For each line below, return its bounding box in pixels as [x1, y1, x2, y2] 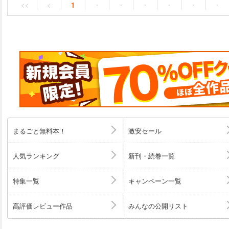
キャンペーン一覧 [128, 175, 181, 186]
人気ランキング [13, 150, 59, 161]
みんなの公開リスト [128, 200, 188, 211]
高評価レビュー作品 [13, 200, 73, 211]
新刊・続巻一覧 [128, 150, 175, 161]
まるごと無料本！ [13, 125, 66, 135]
